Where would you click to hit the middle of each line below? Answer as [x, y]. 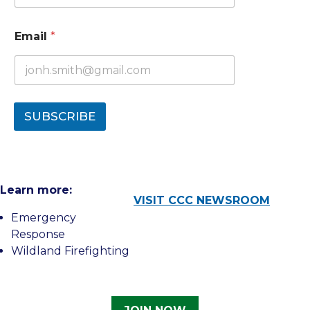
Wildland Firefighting [70, 251]
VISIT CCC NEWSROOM [202, 200]
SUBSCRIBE [60, 116]
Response [38, 234]
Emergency [44, 218]
